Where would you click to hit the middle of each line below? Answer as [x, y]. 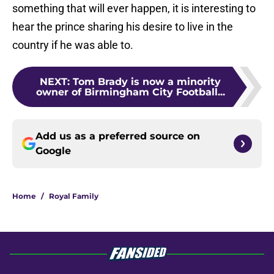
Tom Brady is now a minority [147, 82]
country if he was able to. [73, 45]
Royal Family [74, 196]
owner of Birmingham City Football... [130, 92]
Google [53, 151]
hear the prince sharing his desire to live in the [123, 27]
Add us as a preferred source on [118, 136]
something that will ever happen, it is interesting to [134, 9]
